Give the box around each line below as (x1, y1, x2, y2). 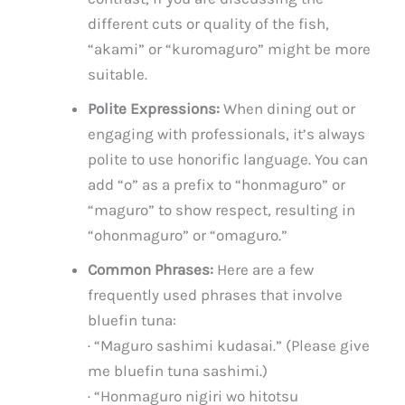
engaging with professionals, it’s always (88, 125, 366, 144)
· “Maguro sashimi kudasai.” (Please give (88, 336, 371, 355)
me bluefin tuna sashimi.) (88, 362, 268, 381)
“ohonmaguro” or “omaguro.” (88, 226, 288, 245)
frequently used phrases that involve (88, 286, 344, 305)
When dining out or (220, 99, 356, 118)
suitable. (88, 65, 148, 84)
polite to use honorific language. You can (88, 150, 369, 169)
